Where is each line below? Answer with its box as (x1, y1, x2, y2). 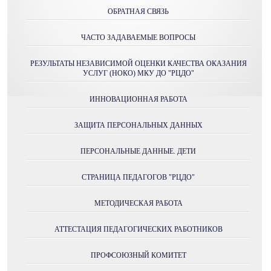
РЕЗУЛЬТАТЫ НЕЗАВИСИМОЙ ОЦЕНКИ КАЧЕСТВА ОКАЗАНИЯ (30, 59, 247, 68)
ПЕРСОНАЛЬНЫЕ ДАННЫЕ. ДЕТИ (80, 147, 196, 155)
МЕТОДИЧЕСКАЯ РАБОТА (94, 199, 183, 207)
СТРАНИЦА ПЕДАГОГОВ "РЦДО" (82, 173, 195, 181)
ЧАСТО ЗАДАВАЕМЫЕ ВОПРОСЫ (81, 33, 195, 42)
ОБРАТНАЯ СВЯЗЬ (108, 7, 169, 16)
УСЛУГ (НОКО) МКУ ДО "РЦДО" (82, 69, 194, 77)
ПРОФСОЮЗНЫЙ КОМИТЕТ (90, 251, 186, 260)
